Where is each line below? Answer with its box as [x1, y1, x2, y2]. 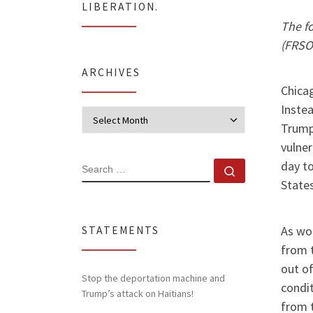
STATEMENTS [82, 224, 159, 238]
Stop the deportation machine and [82, 271, 225, 284]
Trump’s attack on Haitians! [82, 286, 194, 300]
